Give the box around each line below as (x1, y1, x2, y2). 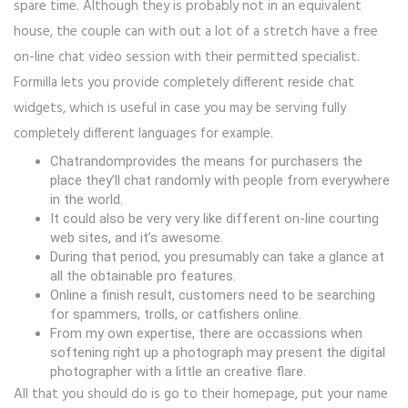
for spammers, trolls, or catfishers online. (50, 306, 301, 323)
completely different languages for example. (14, 123, 273, 146)
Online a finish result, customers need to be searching (50, 287, 375, 304)
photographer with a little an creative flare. (50, 363, 306, 381)
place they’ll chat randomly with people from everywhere (50, 172, 390, 189)
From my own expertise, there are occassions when (50, 325, 362, 342)
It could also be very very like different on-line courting (50, 210, 379, 228)
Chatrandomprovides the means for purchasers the (50, 153, 362, 170)
